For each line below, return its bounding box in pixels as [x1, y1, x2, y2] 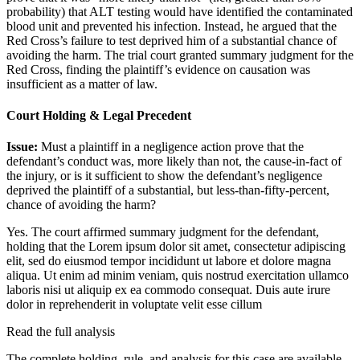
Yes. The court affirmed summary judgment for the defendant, [6, 225, 319, 239]
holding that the [6, 239, 88, 254]
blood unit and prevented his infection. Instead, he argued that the [6, 18, 337, 33]
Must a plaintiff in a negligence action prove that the [41, 140, 304, 154]
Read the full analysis [6, 325, 115, 339]
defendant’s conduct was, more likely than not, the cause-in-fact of [6, 154, 342, 169]
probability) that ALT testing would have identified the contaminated [6, 4, 353, 18]
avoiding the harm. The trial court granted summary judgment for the [6, 47, 354, 62]
